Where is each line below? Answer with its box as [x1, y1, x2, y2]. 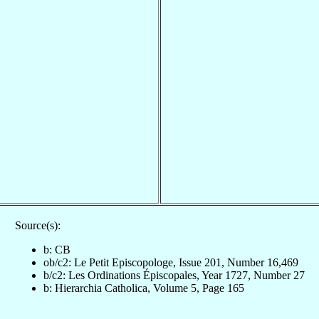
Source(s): [14, 219, 61, 231]
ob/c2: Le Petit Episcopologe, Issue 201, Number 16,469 [43, 256, 298, 268]
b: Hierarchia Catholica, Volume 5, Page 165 [43, 281, 244, 294]
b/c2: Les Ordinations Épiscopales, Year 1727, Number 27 [43, 268, 305, 281]
